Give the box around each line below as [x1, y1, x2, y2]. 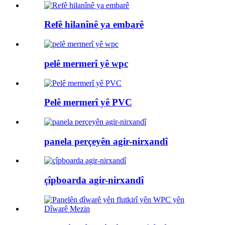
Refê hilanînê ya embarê [44, 19, 144, 30]
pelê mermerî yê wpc [44, 58, 128, 69]
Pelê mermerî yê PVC [44, 97, 132, 108]
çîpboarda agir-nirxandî [44, 175, 144, 186]
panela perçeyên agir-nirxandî [44, 136, 168, 147]
